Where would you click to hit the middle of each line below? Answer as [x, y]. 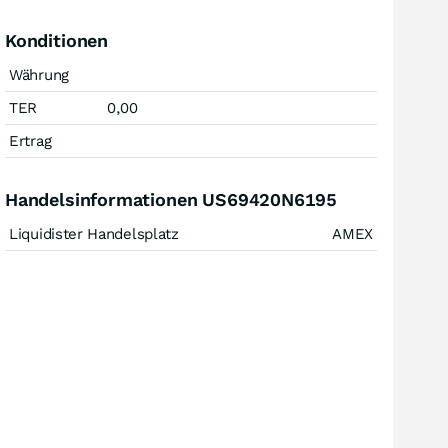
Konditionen [57, 40]
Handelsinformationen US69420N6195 [171, 199]
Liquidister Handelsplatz [94, 234]
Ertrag [30, 141]
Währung [39, 75]
